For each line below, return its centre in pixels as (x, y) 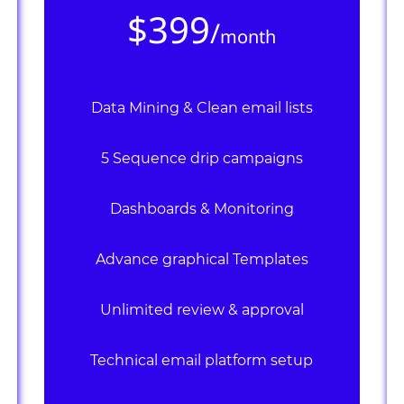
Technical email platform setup (202, 360)
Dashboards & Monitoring (202, 209)
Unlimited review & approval (202, 310)
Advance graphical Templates (202, 259)
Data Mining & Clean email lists (202, 108)
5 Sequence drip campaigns (202, 158)
